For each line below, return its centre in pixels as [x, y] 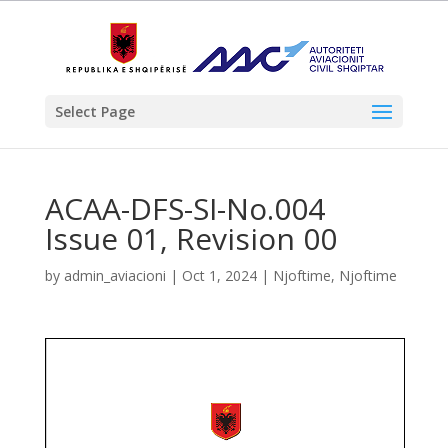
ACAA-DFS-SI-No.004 [184, 208]
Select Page [94, 111]
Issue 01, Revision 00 [190, 238]
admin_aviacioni [114, 275]
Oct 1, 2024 [219, 275]
